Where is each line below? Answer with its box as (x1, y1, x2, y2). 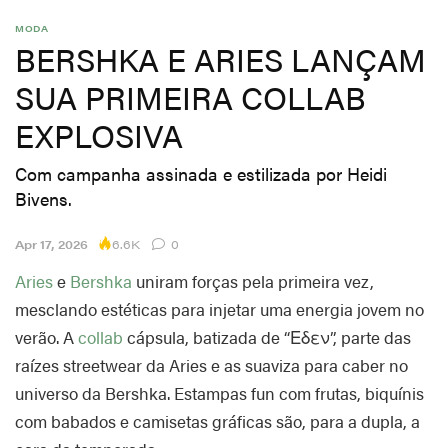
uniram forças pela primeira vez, (132, 269, 374, 294)
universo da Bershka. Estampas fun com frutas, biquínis (15, 381, 424, 406)
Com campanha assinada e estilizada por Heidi (15, 161, 387, 187)
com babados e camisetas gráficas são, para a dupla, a (15, 409, 420, 434)
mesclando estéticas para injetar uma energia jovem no (15, 297, 424, 322)
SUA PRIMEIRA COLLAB (15, 74, 366, 120)
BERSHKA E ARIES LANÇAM (15, 36, 426, 82)
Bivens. (15, 186, 72, 212)
